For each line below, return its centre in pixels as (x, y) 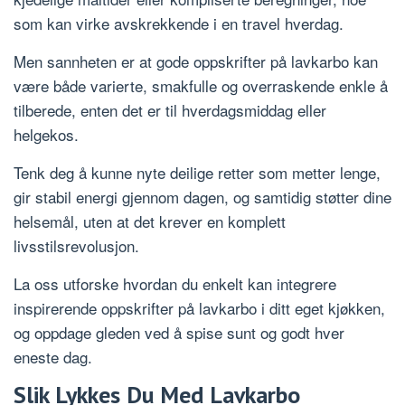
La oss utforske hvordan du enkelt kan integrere (175, 283)
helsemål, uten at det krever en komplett (150, 221)
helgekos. (46, 134)
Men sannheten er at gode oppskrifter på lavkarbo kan (196, 61)
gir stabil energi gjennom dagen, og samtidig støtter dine (202, 196)
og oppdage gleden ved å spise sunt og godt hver (179, 332)
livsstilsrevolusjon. (76, 245)
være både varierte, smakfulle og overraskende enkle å (201, 85)
